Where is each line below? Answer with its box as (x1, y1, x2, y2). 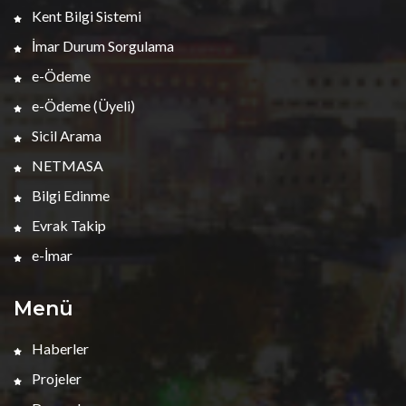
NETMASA (29, 157, 103, 174)
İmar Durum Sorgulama (29, 37, 174, 54)
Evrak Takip (29, 217, 106, 234)
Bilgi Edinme (29, 187, 110, 204)
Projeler (29, 370, 82, 387)
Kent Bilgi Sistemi (29, 7, 141, 24)
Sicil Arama (29, 127, 101, 144)
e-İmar (29, 246, 72, 264)
